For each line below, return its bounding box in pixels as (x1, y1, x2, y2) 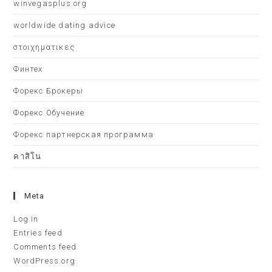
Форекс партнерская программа (13, 130, 154, 139)
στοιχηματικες (13, 42, 75, 52)
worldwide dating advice (13, 21, 116, 30)
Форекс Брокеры (13, 86, 84, 95)
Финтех (13, 64, 43, 73)
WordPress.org (13, 256, 76, 265)
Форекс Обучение (13, 108, 85, 117)
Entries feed (13, 228, 63, 237)
